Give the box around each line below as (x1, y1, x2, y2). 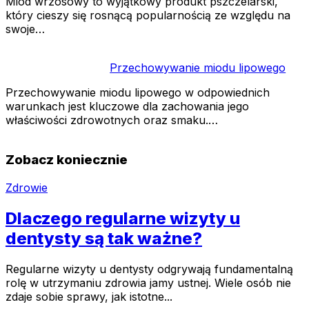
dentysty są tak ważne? (6, 228, 202, 248)
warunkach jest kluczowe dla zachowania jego (6, 99, 249, 114)
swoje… (6, 22, 45, 37)
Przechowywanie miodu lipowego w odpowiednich (6, 86, 270, 100)
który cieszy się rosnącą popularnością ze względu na (6, 8, 290, 23)
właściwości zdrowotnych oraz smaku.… (6, 113, 218, 128)
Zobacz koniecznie (6, 152, 128, 168)
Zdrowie (6, 180, 48, 195)
